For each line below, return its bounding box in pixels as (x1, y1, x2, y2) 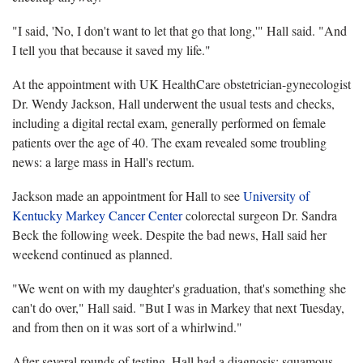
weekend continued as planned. (12, 245, 173, 263)
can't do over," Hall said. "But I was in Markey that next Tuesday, (12, 298, 344, 316)
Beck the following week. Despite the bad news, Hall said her (12, 225, 327, 243)
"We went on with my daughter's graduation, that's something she (12, 279, 346, 297)
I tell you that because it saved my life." (12, 41, 211, 58)
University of (243, 186, 310, 204)
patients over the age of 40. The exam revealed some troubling (12, 133, 327, 151)
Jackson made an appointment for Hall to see (12, 186, 243, 204)
